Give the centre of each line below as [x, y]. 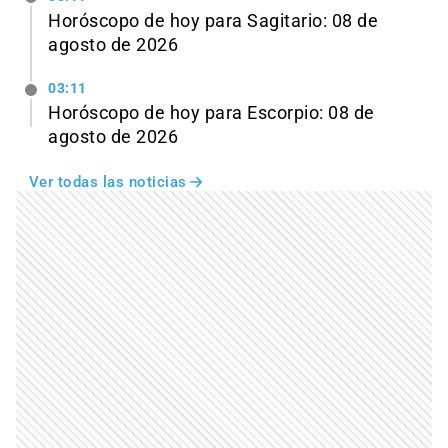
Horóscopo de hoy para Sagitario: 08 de [213, 20]
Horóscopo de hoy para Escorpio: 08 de [211, 113]
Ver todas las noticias [107, 182]
